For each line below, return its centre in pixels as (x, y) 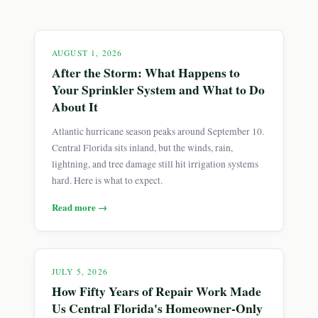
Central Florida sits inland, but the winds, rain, (142, 148)
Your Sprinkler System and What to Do (158, 89)
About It (75, 106)
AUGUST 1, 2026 (87, 53)
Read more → (79, 207)
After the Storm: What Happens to (146, 72)
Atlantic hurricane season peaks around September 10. (158, 131)
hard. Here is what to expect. (107, 180)
